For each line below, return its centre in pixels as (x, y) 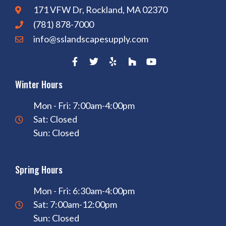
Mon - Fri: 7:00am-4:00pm (84, 106)
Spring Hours (39, 170)
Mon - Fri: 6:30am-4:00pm (84, 191)
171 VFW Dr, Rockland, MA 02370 (100, 10)
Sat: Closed (55, 119)
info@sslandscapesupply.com (91, 39)
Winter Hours (39, 84)
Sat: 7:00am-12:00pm (75, 205)
